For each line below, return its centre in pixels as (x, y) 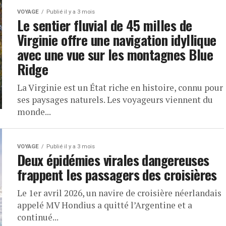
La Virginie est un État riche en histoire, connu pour (120, 88)
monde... (34, 112)
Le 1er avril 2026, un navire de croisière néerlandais (119, 193)
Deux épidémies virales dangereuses (113, 160)
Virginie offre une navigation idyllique (117, 40)
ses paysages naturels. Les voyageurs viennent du (115, 100)
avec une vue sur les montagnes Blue (115, 54)
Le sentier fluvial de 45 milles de (105, 25)
